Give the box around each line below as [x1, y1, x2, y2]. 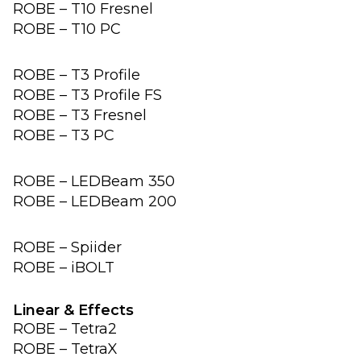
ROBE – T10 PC [13, 19, 121, 38]
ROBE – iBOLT [13, 258, 114, 276]
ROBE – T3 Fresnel [13, 106, 147, 124]
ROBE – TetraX [13, 339, 118, 358]
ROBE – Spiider [13, 238, 122, 256]
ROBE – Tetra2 [13, 319, 117, 338]
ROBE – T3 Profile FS [13, 85, 162, 104]
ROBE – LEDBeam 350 [13, 172, 175, 190]
